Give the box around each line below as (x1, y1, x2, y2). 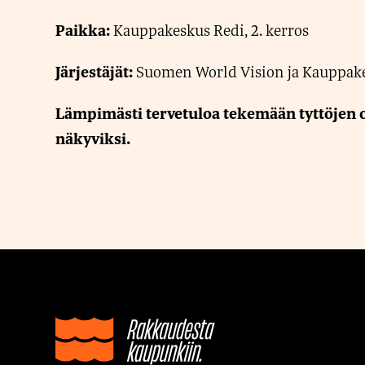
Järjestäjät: (55, 62, 136, 82)
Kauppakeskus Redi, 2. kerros (110, 20, 309, 41)
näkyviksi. (55, 129, 130, 149)
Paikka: (55, 20, 110, 41)
